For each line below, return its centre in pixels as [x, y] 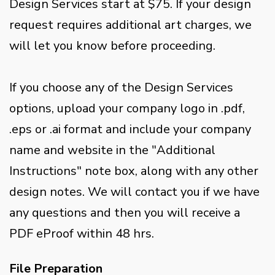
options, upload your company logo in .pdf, [127, 108]
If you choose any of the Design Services [121, 87]
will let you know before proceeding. [112, 46]
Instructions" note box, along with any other [134, 171]
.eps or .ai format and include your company [130, 129]
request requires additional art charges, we [130, 25]
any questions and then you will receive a [125, 213]
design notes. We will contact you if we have [134, 192]
